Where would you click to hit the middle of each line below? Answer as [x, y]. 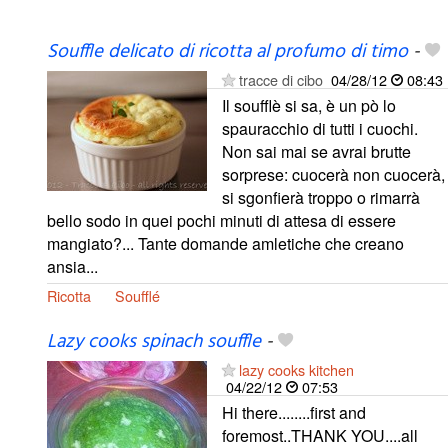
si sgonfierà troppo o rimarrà [321, 198]
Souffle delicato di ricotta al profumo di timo [227, 52]
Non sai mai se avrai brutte [316, 152]
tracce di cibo [281, 80]
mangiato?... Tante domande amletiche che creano [225, 244]
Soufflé [137, 296]
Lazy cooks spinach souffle [154, 342]
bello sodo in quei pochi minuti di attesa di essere [221, 221]
